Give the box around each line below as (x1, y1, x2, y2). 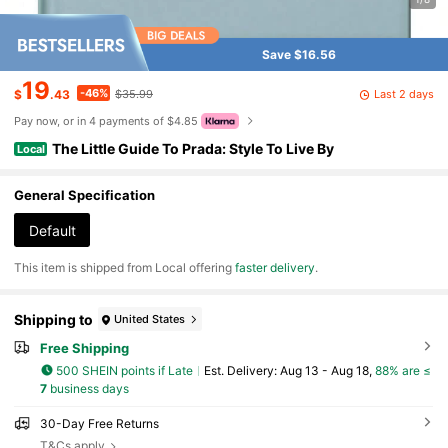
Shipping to (14, 310, 94, 328)
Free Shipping (39, 339, 129, 356)
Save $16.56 (261, 46, 336, 62)
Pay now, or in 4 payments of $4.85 (14, 113, 199, 128)
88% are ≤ (374, 362, 431, 378)
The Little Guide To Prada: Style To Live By (52, 140, 334, 158)
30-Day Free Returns (39, 416, 159, 432)
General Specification (14, 187, 156, 204)
